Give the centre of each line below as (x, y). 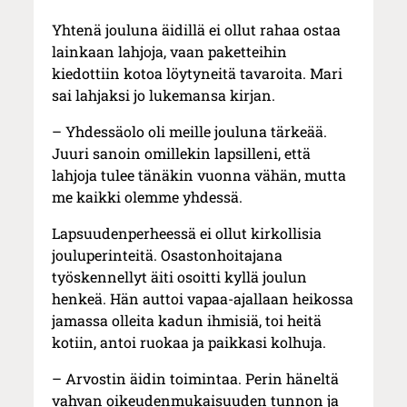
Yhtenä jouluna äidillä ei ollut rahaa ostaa (197, 30)
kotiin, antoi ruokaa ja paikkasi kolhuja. (189, 342)
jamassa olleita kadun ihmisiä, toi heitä (187, 321)
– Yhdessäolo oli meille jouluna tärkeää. (190, 132)
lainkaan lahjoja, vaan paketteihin (170, 52)
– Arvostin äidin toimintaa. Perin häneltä (196, 379)
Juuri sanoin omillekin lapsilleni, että (182, 154)
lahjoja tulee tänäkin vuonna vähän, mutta (199, 175)
